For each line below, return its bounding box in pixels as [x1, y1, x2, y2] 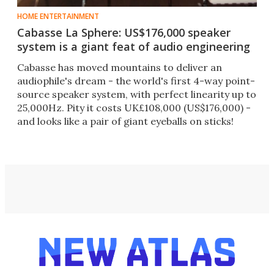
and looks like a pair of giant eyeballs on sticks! [17, 115, 234, 128]
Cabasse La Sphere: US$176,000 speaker [17, 25, 231, 40]
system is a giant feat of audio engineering [17, 39, 250, 54]
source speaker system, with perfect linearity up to [17, 88, 256, 101]
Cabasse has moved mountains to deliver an [17, 61, 222, 74]
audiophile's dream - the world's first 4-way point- [17, 75, 255, 87]
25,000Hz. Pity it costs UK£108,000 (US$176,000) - [17, 102, 251, 114]
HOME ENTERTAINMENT [17, 11, 99, 22]
